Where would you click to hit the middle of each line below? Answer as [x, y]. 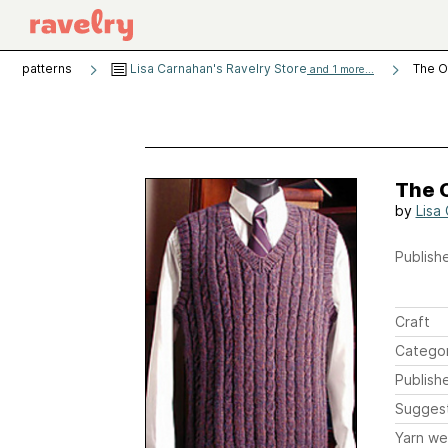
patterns [47, 68]
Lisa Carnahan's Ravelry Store [217, 68]
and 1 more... [340, 69]
